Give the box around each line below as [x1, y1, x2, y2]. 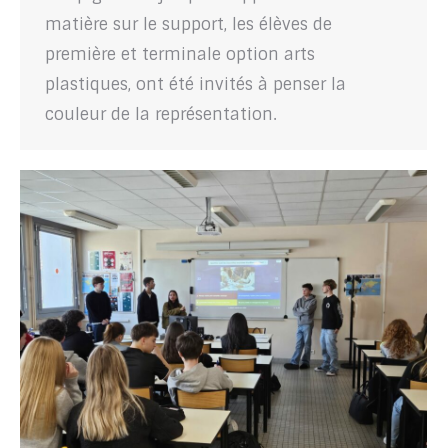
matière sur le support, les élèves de [45, 13, 332, 35]
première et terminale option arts [45, 43, 315, 65]
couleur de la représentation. [45, 103, 277, 125]
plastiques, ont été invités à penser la [45, 73, 346, 95]
